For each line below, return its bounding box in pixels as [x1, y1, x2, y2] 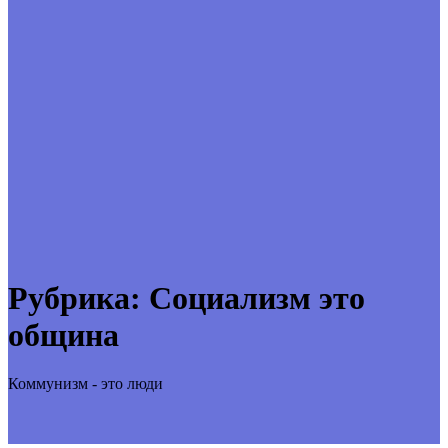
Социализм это [149, 279, 365, 316]
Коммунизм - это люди [8, 375, 163, 393]
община [8, 316, 119, 353]
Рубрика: [8, 279, 149, 316]
